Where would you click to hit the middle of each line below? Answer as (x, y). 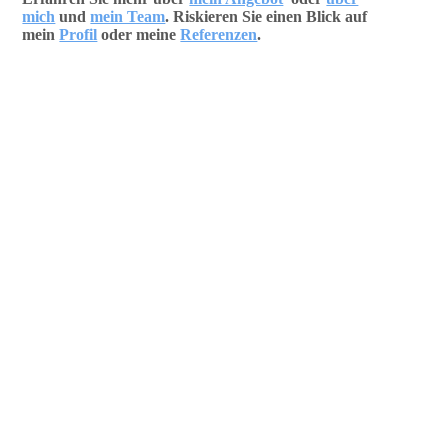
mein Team (128, 17)
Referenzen (219, 35)
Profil (78, 35)
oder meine (139, 35)
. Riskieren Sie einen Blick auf (266, 17)
